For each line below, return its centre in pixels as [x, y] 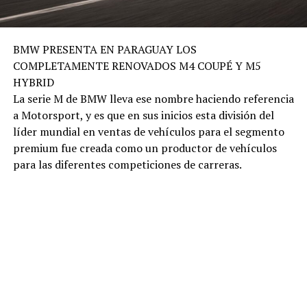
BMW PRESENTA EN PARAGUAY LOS [105, 49]
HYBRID [33, 82]
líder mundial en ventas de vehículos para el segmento [148, 131]
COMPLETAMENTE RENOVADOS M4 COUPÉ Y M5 [137, 65]
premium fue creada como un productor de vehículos [145, 148]
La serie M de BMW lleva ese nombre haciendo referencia [153, 98]
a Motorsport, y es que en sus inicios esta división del [143, 115]
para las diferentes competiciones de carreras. [127, 164]
